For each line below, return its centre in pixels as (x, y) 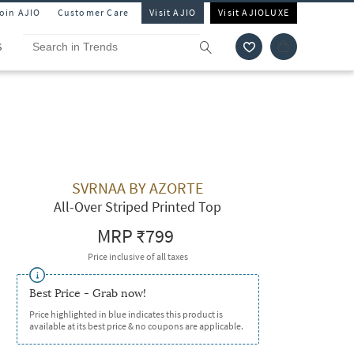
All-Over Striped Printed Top (138, 207)
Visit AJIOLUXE (254, 12)
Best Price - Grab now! (87, 294)
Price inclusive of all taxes (137, 256)
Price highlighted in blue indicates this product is (126, 314)
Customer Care (93, 12)
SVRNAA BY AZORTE (137, 188)
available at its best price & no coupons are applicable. (136, 326)
